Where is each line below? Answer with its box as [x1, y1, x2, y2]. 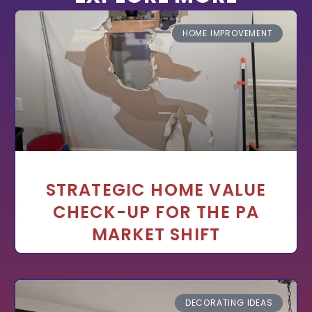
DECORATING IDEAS [185, 296, 273, 309]
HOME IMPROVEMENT [182, 26, 273, 39]
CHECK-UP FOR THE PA [52, 200, 260, 224]
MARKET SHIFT [91, 222, 221, 246]
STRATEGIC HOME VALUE [45, 178, 267, 201]
